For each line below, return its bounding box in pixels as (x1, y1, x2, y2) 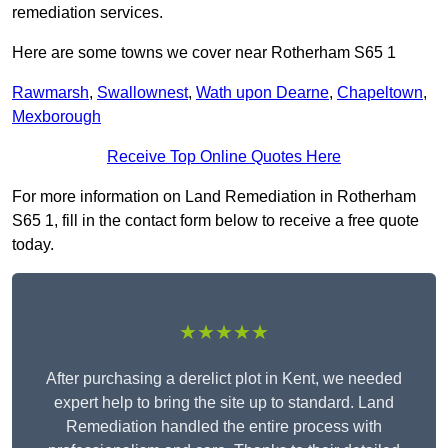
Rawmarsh (12, 84, 89, 102)
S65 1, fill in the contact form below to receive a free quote (12, 212, 419, 230)
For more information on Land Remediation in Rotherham (12, 188, 416, 206)
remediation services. (12, 4, 163, 22)
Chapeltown (337, 84, 423, 102)
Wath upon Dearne (196, 84, 329, 102)
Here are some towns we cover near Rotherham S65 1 (12, 44, 396, 62)
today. (12, 236, 54, 254)
